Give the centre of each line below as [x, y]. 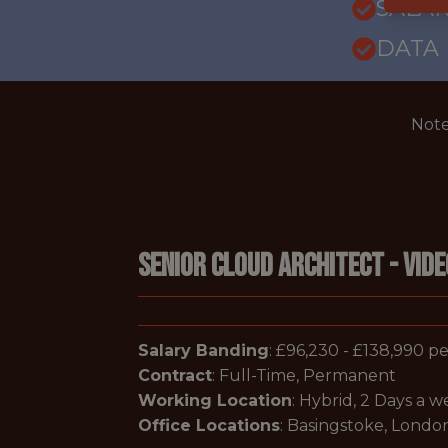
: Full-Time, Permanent [304, 375]
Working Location [215, 400]
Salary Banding [203, 350]
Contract [175, 375]
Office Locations [209, 425]
